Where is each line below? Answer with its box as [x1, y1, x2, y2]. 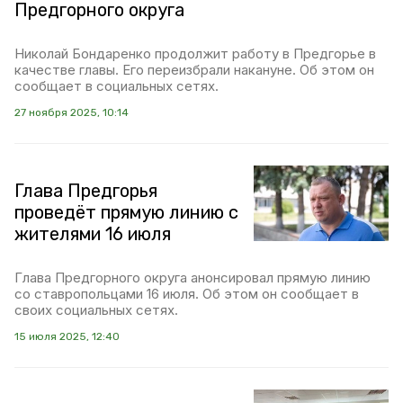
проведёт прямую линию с [14, 201, 238, 223]
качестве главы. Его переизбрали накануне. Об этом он [14, 61, 374, 78]
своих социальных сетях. [14, 301, 178, 318]
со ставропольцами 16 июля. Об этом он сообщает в [14, 285, 359, 302]
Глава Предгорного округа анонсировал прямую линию [14, 269, 371, 286]
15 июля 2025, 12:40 [14, 330, 120, 343]
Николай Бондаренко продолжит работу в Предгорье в [14, 45, 376, 62]
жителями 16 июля [14, 223, 171, 245]
